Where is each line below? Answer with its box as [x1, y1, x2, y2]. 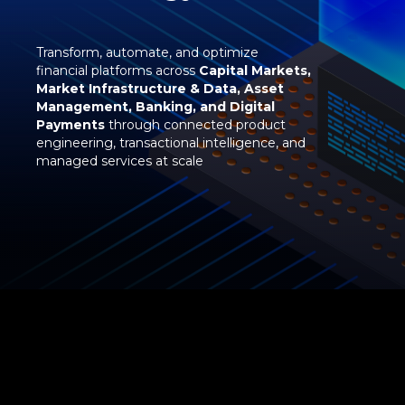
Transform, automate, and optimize [36, 44, 259, 61]
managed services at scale [36, 153, 203, 169]
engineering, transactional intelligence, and [36, 135, 306, 151]
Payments [36, 117, 105, 133]
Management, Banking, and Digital [36, 99, 275, 115]
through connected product [105, 117, 286, 133]
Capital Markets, [199, 62, 311, 79]
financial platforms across [36, 62, 199, 79]
